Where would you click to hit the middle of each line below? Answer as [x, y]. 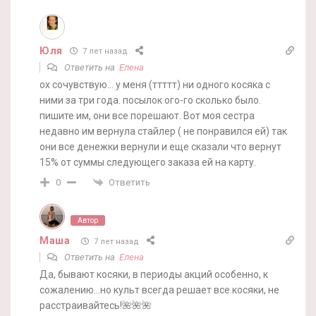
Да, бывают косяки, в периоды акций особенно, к [154, 275]
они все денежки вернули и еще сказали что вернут [160, 146]
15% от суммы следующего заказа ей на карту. [148, 162]
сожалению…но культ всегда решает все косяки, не [159, 290]
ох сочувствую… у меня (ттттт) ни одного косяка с [155, 84]
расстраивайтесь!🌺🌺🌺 [96, 306]
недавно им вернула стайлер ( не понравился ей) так [163, 131]
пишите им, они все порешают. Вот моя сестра [147, 115]
